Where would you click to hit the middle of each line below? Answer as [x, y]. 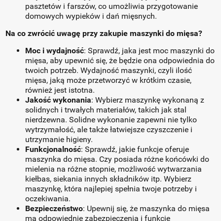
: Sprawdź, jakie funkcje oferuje [135, 149]
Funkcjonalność [53, 149]
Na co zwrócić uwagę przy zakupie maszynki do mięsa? [104, 33]
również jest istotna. [60, 90]
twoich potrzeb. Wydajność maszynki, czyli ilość [109, 70]
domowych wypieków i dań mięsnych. [91, 16]
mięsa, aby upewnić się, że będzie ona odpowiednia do [120, 60]
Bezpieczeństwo [54, 208]
